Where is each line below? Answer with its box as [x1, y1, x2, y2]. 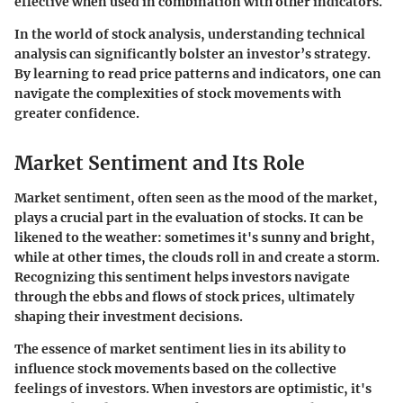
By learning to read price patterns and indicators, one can [14, 66, 381, 83]
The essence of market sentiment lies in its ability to [14, 340, 346, 357]
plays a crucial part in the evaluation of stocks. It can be [14, 209, 363, 226]
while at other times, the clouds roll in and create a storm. [14, 248, 380, 265]
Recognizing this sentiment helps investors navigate [14, 268, 350, 285]
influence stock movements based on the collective [14, 360, 336, 377]
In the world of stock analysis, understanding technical [14, 26, 365, 43]
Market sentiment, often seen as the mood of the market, [14, 189, 378, 206]
